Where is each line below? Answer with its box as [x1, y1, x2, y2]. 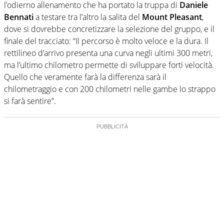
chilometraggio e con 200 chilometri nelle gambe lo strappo [4, 83, 215, 94]
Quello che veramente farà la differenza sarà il [4, 71, 166, 82]
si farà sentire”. [4, 95, 56, 106]
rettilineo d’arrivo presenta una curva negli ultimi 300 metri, [4, 47, 212, 58]
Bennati [4, 11, 33, 22]
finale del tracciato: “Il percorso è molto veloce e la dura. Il [4, 35, 208, 46]
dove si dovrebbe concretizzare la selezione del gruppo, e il [4, 23, 214, 34]
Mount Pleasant [142, 11, 202, 22]
